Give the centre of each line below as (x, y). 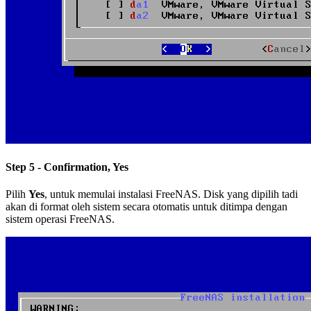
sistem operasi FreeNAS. (60, 219)
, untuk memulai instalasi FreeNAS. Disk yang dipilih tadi (171, 194)
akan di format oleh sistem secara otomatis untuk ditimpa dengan (146, 207)
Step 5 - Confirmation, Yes (67, 167)
